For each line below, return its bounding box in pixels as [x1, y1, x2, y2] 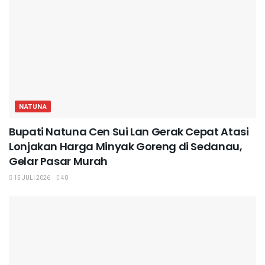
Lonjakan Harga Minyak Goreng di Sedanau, [9, 138, 243, 154]
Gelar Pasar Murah [9, 153, 108, 169]
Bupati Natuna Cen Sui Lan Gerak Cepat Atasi [9, 124, 249, 139]
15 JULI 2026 [12, 173, 50, 182]
